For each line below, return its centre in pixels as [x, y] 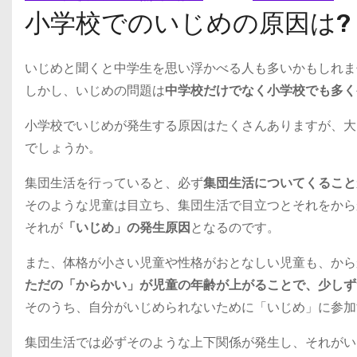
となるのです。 [235, 227]
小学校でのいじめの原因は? [188, 23]
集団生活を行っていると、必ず [114, 182]
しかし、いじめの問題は [95, 90]
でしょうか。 [63, 147]
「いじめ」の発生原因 [127, 227]
